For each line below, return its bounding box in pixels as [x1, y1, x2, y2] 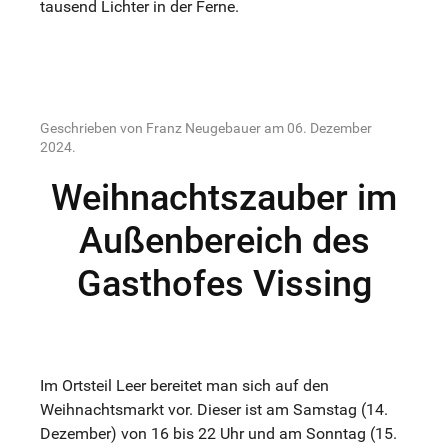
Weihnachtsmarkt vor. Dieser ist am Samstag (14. [40, 399, 388, 419]
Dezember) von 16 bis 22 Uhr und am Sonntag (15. [40, 423, 397, 443]
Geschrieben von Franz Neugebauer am [40, 119, 287, 136]
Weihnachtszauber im [51, 176, 397, 219]
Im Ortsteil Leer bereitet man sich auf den [40, 375, 329, 395]
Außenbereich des [78, 219, 370, 262]
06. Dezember [287, 119, 372, 136]
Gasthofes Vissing [76, 262, 372, 305]
